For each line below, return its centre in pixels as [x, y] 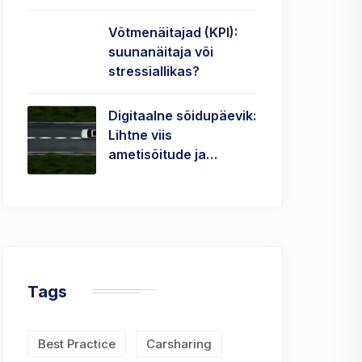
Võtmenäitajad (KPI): [173, 32]
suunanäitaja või [161, 52]
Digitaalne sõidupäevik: [182, 116]
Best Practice [77, 344]
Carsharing [179, 344]
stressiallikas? [154, 71]
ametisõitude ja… [163, 154]
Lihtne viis [140, 135]
